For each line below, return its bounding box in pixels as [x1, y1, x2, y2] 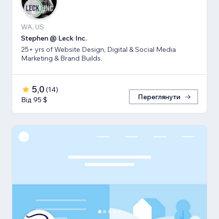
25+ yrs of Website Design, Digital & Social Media [21, 44, 176, 54]
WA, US [21, 22, 44, 31]
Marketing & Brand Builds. [21, 53, 102, 63]
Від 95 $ [21, 95, 47, 104]
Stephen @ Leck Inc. [21, 33, 87, 43]
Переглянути [138, 92, 180, 101]
